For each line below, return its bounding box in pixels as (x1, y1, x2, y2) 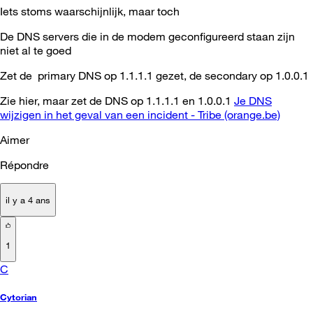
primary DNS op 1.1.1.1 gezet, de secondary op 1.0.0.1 (35, 68, 312, 82)
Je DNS (234, 93, 272, 108)
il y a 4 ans (6, 194, 50, 205)
